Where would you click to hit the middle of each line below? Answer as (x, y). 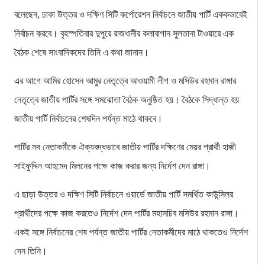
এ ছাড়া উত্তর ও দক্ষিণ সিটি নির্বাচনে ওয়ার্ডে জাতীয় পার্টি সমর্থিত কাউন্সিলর (124, 195)
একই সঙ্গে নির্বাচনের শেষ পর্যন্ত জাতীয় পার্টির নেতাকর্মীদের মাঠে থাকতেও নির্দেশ (131, 232)
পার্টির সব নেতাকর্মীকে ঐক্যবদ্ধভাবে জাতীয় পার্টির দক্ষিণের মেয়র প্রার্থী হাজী (125, 147)
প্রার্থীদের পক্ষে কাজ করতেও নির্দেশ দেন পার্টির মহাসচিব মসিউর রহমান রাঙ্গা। (127, 214)
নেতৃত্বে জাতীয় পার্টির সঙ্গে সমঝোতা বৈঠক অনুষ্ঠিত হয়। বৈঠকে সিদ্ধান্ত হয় (127, 100)
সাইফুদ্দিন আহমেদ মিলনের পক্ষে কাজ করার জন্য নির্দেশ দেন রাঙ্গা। (112, 166)
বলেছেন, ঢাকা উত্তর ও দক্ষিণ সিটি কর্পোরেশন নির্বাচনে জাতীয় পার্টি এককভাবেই (131, 15)
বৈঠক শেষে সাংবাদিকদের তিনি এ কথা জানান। (82, 53)
